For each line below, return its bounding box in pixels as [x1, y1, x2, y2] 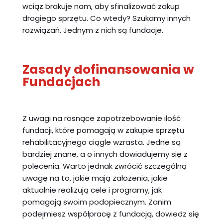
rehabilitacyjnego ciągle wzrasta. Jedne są [22, 136, 181, 147]
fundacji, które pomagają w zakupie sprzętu [22, 124, 184, 135]
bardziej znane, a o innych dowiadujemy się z [22, 148, 188, 159]
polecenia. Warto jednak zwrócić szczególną [22, 160, 187, 171]
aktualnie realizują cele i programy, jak [22, 184, 162, 195]
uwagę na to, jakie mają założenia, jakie [22, 172, 168, 183]
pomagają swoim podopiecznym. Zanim [22, 196, 171, 207]
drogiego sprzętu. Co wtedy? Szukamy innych [22, 12, 191, 23]
